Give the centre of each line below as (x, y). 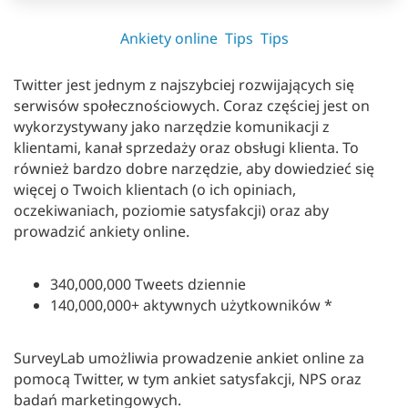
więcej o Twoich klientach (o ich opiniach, (155, 190)
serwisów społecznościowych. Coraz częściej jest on (192, 106)
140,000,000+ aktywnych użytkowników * (191, 306)
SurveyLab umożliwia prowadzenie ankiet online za (189, 358)
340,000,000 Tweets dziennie (148, 285)
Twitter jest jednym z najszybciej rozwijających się (184, 85)
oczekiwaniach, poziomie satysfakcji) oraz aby (171, 211)
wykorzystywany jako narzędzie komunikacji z (172, 127)
